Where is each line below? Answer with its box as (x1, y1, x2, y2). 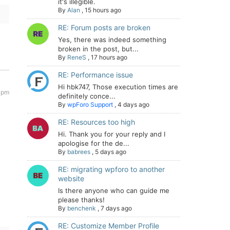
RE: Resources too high (58, 118, 135, 126)
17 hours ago (91, 53, 127, 61)
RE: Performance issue (58, 70, 133, 79)
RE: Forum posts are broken (58, 23, 150, 32)
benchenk (67, 204, 96, 212)
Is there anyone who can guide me (58, 186, 169, 195)
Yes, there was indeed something (58, 35, 166, 44)
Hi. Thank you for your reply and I (58, 130, 165, 138)
